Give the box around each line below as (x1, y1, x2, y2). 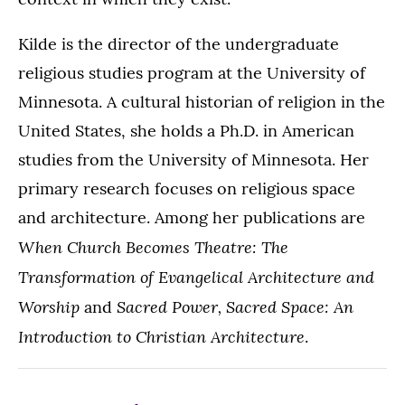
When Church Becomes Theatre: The (18, 236, 288, 258)
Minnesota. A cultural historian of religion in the (18, 91, 385, 112)
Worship (18, 296, 80, 317)
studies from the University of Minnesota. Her (18, 149, 369, 170)
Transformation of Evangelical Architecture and (18, 266, 374, 287)
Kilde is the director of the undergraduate (18, 33, 339, 54)
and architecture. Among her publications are (18, 207, 365, 228)
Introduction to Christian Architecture (18, 325, 305, 347)
